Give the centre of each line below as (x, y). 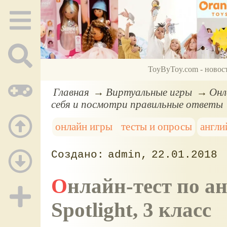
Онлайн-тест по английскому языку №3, (59, 186)
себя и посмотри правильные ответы (137, 104)
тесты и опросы (156, 127)
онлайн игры (84, 127)
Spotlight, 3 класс (131, 210)
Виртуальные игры (149, 92)
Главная (71, 92)
